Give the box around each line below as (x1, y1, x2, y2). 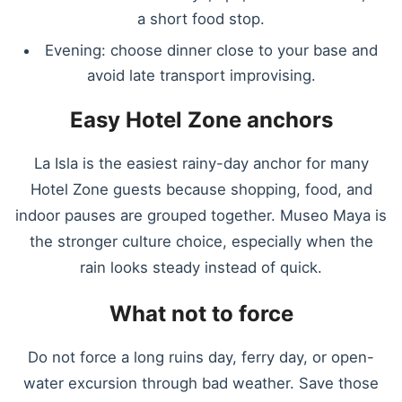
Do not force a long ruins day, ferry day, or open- (28, 347, 374, 366)
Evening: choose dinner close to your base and (44, 40, 378, 59)
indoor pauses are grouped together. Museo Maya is (15, 206, 387, 225)
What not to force (109, 300, 293, 327)
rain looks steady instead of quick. (80, 258, 322, 277)
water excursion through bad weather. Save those (23, 373, 379, 392)
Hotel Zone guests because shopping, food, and (30, 180, 372, 199)
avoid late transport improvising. (86, 66, 316, 84)
